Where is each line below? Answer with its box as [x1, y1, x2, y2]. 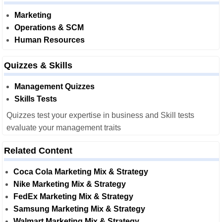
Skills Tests [14, 95, 57, 103]
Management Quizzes [14, 82, 95, 91]
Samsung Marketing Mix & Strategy [13, 205, 145, 213]
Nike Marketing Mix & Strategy [13, 180, 126, 188]
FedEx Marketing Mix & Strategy [13, 192, 133, 201]
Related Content [4, 146, 72, 156]
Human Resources [14, 36, 85, 44]
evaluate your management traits [6, 123, 121, 132]
